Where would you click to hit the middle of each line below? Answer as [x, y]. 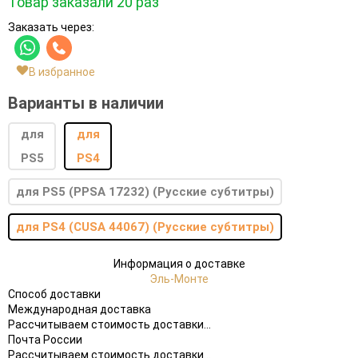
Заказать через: [51, 27]
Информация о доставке [179, 263]
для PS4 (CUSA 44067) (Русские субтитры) [145, 227]
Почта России [45, 339]
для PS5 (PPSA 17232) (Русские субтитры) [145, 191]
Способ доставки [54, 294]
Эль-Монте [179, 278]
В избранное [62, 72]
